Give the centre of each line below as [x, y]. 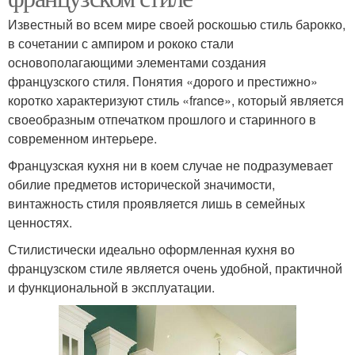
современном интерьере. [82, 138]
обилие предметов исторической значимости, [141, 184]
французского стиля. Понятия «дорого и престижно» [163, 81]
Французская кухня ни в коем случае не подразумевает [170, 165]
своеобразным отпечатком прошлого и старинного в [162, 119]
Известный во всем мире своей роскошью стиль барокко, [177, 24]
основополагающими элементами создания [137, 62]
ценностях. [40, 222]
